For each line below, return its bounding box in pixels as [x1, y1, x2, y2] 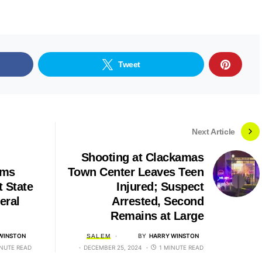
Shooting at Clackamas [81, 151, 204, 164]
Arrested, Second [112, 195, 204, 208]
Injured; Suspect [116, 180, 204, 193]
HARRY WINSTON [149, 232, 199, 239]
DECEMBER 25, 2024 [84, 244, 142, 251]
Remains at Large [111, 209, 204, 222]
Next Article [192, 126, 235, 136]
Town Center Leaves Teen [67, 166, 204, 178]
